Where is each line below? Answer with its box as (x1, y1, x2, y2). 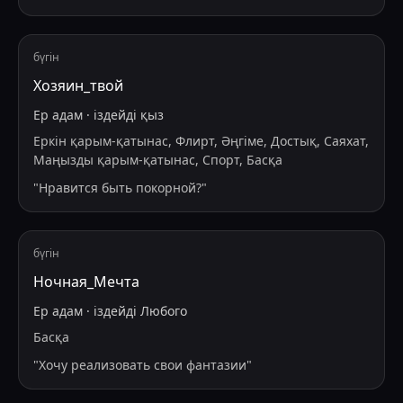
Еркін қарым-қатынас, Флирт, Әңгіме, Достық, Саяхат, (33, 132, 369, 150)
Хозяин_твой (33, 76, 123, 96)
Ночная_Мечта (33, 272, 139, 292)
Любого (140, 302, 187, 320)
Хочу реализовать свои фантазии (39, 356, 246, 374)
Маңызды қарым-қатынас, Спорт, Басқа (33, 151, 282, 169)
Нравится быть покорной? (39, 179, 201, 197)
